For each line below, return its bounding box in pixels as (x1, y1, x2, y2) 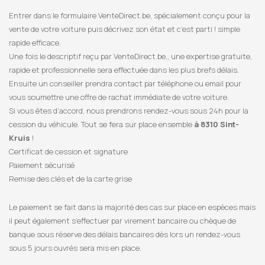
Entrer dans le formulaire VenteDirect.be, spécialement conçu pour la (9, 10, 250, 21)
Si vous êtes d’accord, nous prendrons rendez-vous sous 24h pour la (9, 105, 248, 116)
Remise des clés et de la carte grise (9, 173, 132, 184)
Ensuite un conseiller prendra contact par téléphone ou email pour (9, 78, 241, 89)
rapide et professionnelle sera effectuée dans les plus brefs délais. (9, 64, 239, 75)
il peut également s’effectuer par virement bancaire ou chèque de (9, 215, 236, 226)
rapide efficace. (9, 37, 61, 48)
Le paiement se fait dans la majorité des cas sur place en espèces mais (9, 202, 256, 212)
